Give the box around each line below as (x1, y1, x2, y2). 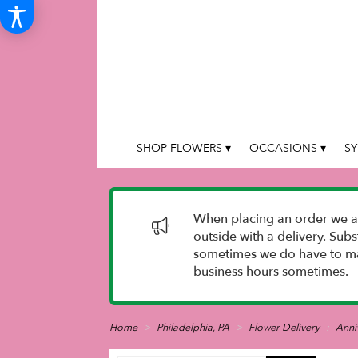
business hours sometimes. (193, 263, 348, 281)
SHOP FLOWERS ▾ (136, 141, 231, 157)
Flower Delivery (249, 320, 320, 336)
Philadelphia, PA (157, 320, 232, 336)
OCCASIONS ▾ (249, 141, 327, 157)
